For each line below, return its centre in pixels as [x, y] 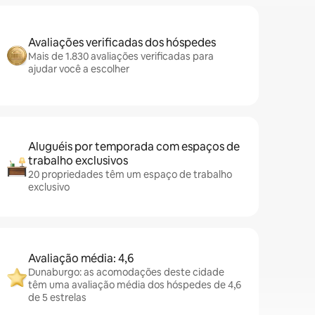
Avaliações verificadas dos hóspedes [122, 43]
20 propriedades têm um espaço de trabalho [130, 174]
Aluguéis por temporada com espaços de [134, 147]
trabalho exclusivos [78, 161]
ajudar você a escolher [79, 69]
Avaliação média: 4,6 [81, 258]
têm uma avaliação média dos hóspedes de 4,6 [135, 285]
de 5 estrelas [57, 297]
